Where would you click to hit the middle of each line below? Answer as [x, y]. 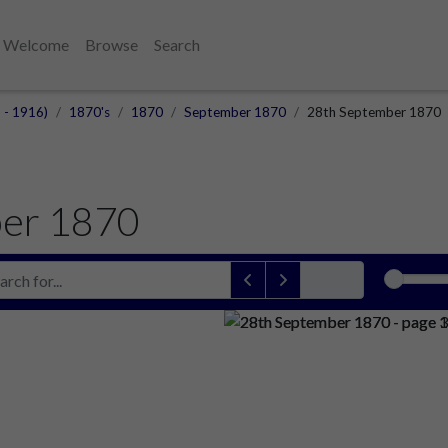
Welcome [36, 44]
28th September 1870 [374, 112]
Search [177, 44]
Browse [111, 44]
